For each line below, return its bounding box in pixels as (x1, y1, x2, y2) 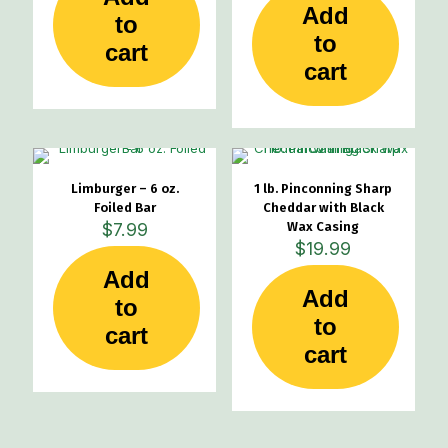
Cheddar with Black (262, 200, 384, 215)
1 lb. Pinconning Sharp (254, 181, 393, 196)
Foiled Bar (93, 200, 156, 215)
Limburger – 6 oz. (70, 181, 179, 196)
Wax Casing (287, 219, 360, 234)
